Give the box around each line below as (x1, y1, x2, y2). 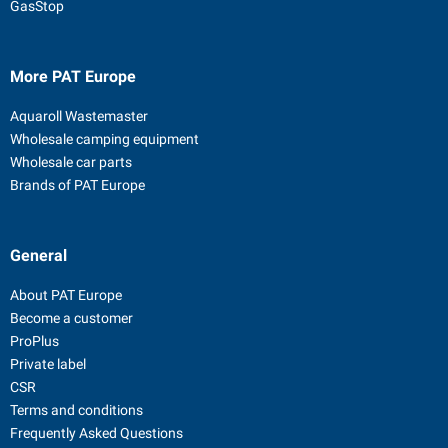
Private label (10, 356, 86, 372)
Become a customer (10, 310, 133, 326)
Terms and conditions (10, 402, 143, 418)
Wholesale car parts (10, 154, 132, 170)
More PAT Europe (10, 67, 136, 86)
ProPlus (10, 333, 59, 349)
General (10, 246, 67, 265)
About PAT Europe (10, 287, 122, 303)
